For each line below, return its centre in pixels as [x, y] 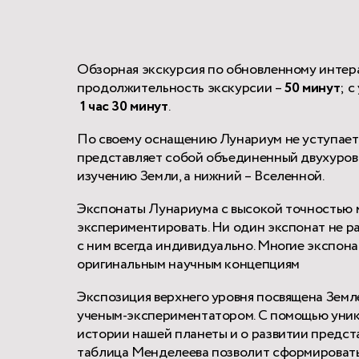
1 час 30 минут [124, 106]
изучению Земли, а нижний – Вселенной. [201, 176]
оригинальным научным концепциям [188, 264]
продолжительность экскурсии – [179, 88]
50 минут [313, 88]
